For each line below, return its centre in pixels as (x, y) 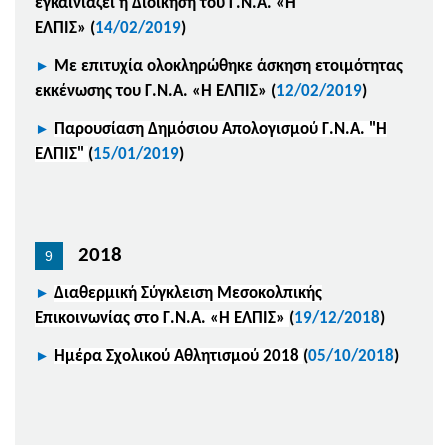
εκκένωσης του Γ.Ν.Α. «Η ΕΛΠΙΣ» (153, 91)
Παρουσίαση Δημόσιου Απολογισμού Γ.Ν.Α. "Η (220, 129)
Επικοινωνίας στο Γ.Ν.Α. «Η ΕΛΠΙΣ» (162, 318)
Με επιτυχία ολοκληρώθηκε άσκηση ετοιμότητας (228, 66)
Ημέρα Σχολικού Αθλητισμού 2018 (178, 356)
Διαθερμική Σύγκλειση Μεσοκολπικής (188, 293)
